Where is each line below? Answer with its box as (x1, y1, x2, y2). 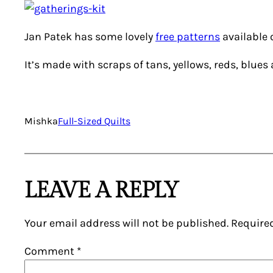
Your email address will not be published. (24, 216, 229, 230)
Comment (24, 244, 77, 258)
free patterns (155, 30, 220, 43)
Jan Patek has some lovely (24, 30, 155, 43)
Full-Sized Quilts (58, 115, 130, 127)
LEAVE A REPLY (24, 178, 179, 204)
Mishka (24, 115, 58, 127)
